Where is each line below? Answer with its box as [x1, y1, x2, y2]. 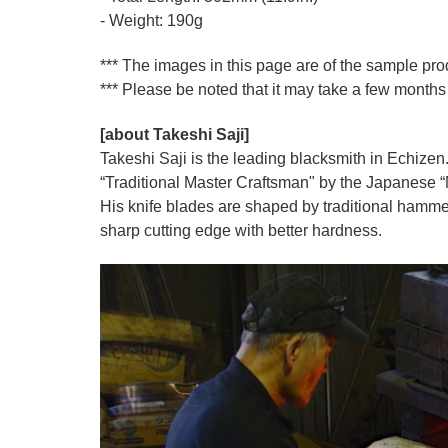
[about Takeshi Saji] [100, 125, 249, 143]
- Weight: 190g [100, 11, 203, 29]
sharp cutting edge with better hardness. [100, 221, 382, 239]
